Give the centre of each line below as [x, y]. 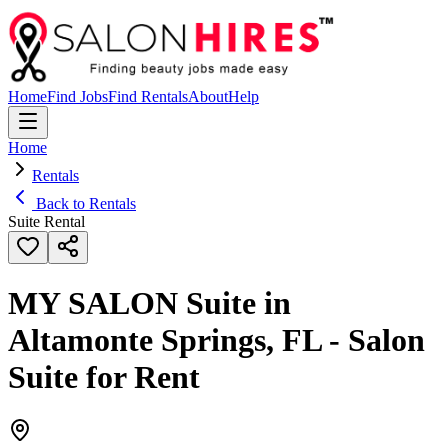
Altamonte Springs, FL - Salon [216, 340]
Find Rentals [148, 96]
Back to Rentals [84, 203]
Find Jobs [77, 96]
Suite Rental [46, 221]
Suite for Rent [104, 377]
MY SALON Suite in [149, 303]
